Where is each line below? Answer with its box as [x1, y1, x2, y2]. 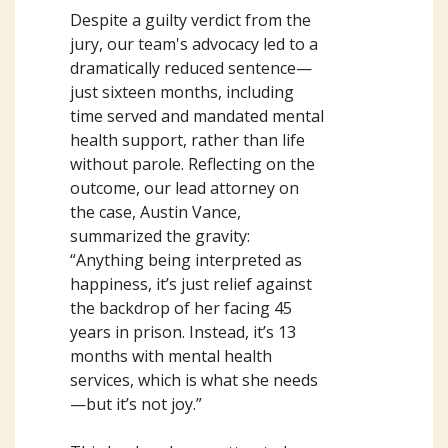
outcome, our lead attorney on [70, 177, 299, 199]
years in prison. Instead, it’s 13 [70, 321, 296, 343]
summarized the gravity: [70, 225, 250, 247]
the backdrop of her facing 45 [70, 297, 292, 319]
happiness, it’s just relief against [70, 273, 312, 295]
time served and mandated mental [70, 105, 324, 127]
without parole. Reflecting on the [70, 153, 315, 175]
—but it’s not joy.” [70, 393, 202, 415]
